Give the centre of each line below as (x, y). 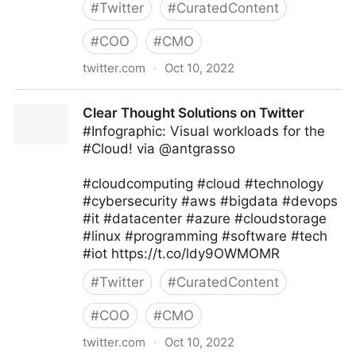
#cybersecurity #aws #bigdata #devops (210, 201)
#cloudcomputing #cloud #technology (203, 184)
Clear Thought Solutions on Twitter (193, 113)
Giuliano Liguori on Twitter (98, 99)
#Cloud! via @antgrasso (159, 149)
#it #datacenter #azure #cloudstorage (205, 219)
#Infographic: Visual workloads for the (204, 131)
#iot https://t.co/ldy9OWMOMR (181, 253)
